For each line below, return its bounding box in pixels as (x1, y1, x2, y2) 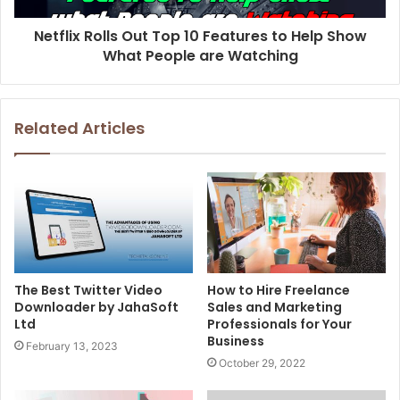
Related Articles (14, 117, 145, 139)
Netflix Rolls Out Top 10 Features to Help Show (33, 26, 367, 46)
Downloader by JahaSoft (14, 297, 179, 316)
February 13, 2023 (26, 338, 118, 353)
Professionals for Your (207, 314, 352, 333)
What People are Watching (102, 46, 298, 66)
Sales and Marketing (207, 297, 342, 316)
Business (207, 331, 264, 350)
